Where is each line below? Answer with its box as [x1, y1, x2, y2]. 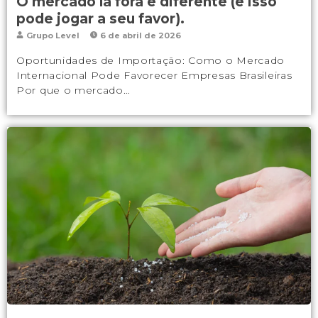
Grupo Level [23, 30, 79, 40]
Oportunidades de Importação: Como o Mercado [16, 53, 285, 67]
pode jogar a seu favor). [16, 10, 185, 27]
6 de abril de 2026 [97, 30, 181, 40]
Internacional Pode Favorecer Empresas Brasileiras [16, 68, 292, 82]
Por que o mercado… [16, 83, 131, 97]
